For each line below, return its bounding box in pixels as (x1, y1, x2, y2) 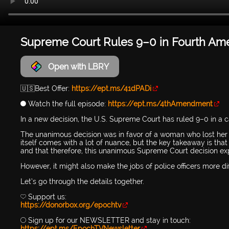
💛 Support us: (20, 193, 66, 201)
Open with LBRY (48, 61, 109, 72)
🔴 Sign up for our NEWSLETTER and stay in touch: (20, 216, 191, 225)
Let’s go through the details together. (20, 177, 144, 186)
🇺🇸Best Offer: (20, 84, 72, 93)
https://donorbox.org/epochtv (20, 201, 121, 210)
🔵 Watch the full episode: (20, 100, 108, 108)
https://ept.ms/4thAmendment (108, 100, 213, 108)
